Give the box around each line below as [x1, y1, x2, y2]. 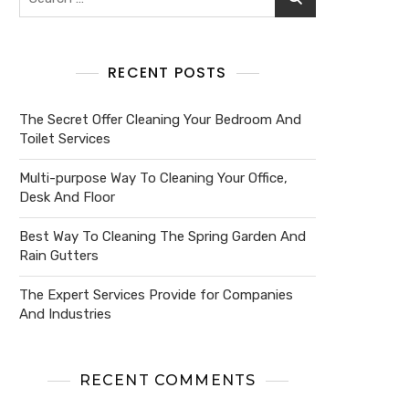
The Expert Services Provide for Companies [19, 287, 293, 303]
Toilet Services [19, 131, 110, 147]
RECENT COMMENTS [79, 372, 257, 389]
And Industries [19, 306, 111, 322]
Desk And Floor [19, 189, 115, 205]
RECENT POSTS [108, 62, 227, 83]
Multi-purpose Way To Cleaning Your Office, [19, 170, 288, 186]
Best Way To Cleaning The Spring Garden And [19, 228, 306, 245]
